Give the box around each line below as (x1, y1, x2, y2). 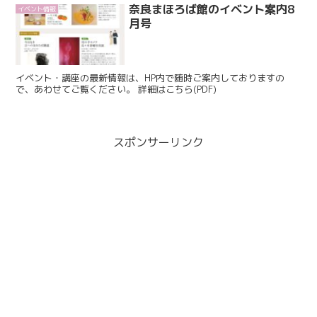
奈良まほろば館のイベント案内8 (129, 1, 295, 18)
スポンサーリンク (113, 134, 204, 150)
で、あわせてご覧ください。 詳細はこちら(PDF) (138, 83, 217, 96)
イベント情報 (18, 4, 57, 14)
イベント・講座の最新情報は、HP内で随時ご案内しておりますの (16, 71, 285, 85)
